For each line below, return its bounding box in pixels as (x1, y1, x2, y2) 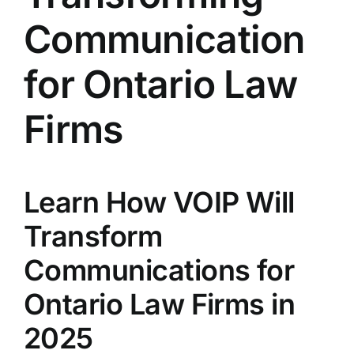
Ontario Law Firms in (23, 286, 296, 322)
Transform (23, 218, 163, 254)
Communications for (23, 252, 295, 288)
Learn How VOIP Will (23, 184, 295, 220)
